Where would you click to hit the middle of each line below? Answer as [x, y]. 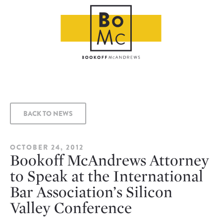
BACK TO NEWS [48, 113]
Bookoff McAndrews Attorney [110, 160]
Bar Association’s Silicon [91, 192]
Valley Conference [71, 207]
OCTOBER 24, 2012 [47, 147]
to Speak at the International [107, 176]
